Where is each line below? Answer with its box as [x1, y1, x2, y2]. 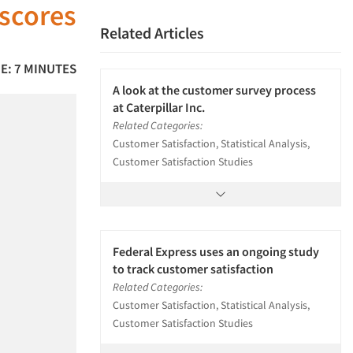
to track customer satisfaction [113, 261, 273, 277]
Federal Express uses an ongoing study [113, 243, 319, 259]
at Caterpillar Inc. [113, 99, 205, 115]
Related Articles [100, 23, 204, 43]
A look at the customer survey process [113, 82, 316, 98]
